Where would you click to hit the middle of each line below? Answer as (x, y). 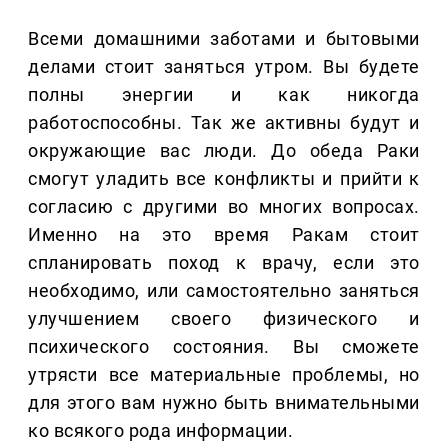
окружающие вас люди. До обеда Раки (224, 151)
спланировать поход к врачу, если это (224, 263)
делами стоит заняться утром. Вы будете (224, 67)
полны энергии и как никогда (224, 95)
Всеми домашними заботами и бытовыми (224, 39)
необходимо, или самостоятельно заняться (224, 291)
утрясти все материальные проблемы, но (224, 375)
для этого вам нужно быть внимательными (224, 403)
